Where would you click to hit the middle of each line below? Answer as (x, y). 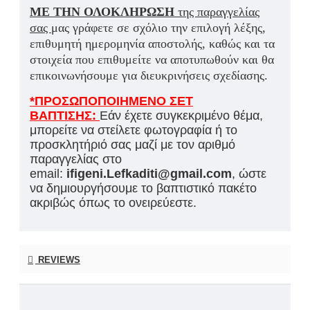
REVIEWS (58, 260)
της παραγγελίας (219, 12)
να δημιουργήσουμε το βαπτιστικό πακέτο (143, 189)
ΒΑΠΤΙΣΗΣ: (65, 116)
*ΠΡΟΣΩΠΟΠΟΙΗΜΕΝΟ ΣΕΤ (111, 101)
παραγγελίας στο (76, 159)
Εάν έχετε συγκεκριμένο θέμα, (181, 116)
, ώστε (249, 174)
